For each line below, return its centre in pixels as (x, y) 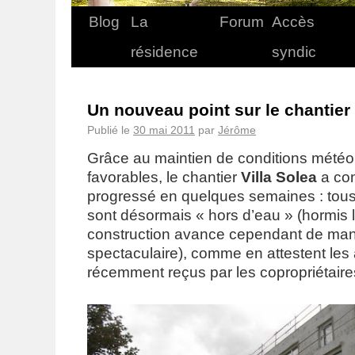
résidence (164, 52)
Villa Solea (279, 177)
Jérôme (237, 130)
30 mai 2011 (164, 130)
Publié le (109, 130)
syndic (294, 52)
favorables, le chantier (164, 177)
